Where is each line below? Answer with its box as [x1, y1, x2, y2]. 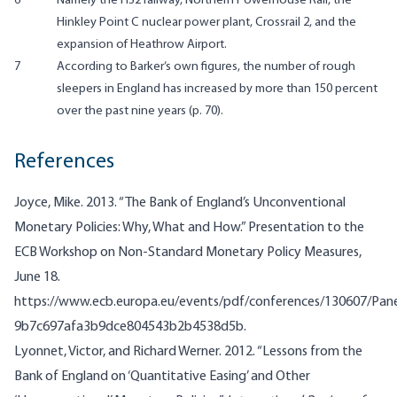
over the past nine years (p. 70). [57, 104, 223, 118]
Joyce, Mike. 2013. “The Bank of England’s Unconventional [14, 195, 346, 210]
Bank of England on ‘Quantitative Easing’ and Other [14, 369, 310, 384]
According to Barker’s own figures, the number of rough [57, 59, 355, 74]
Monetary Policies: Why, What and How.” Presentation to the [14, 220, 364, 235]
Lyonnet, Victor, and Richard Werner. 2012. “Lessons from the [14, 344, 362, 359]
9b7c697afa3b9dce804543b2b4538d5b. [14, 319, 246, 334]
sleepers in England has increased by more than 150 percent [57, 82, 378, 96]
